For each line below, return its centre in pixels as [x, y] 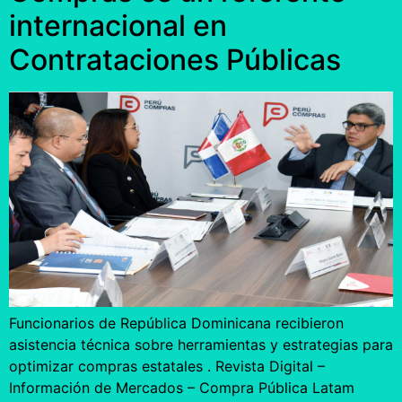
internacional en [118, 26]
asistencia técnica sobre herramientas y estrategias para [201, 345]
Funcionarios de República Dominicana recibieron [176, 323]
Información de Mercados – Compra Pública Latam [182, 388]
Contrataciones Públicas [175, 60]
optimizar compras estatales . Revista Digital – [167, 367]
